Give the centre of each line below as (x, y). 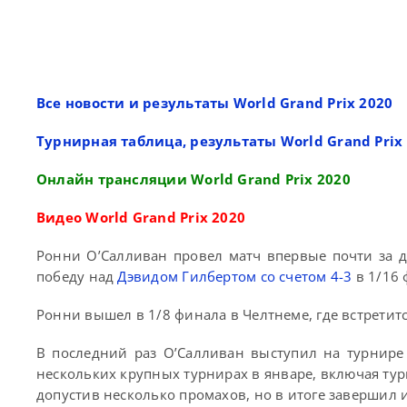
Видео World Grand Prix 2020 (141, 218)
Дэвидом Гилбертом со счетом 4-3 (235, 277)
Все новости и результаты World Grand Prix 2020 (215, 103)
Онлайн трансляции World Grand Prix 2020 (194, 179)
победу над (77, 277)
